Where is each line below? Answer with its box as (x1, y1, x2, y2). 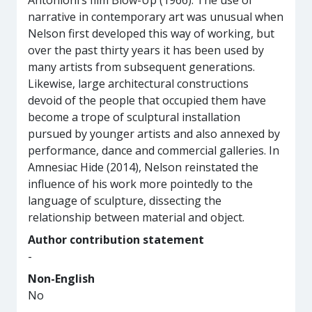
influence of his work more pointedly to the (28, 176, 253, 192)
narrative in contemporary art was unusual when (28, 9, 283, 24)
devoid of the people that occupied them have (28, 93, 266, 108)
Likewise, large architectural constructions (28, 76, 249, 91)
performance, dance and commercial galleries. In (28, 143, 279, 158)
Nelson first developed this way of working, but (28, 26, 274, 41)
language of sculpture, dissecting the (28, 193, 221, 208)
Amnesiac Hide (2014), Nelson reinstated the (28, 159, 258, 175)
